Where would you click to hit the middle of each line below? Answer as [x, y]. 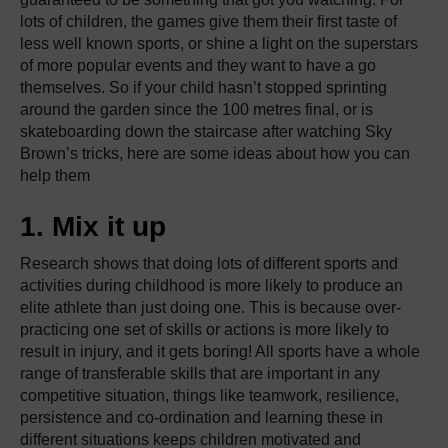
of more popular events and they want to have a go [198, 65]
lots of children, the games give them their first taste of [208, 21]
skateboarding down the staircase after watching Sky [206, 131]
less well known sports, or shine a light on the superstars [219, 43]
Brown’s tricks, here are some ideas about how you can [215, 153]
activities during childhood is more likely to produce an [211, 285]
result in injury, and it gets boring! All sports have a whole [220, 351]
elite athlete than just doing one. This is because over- [210, 307]
